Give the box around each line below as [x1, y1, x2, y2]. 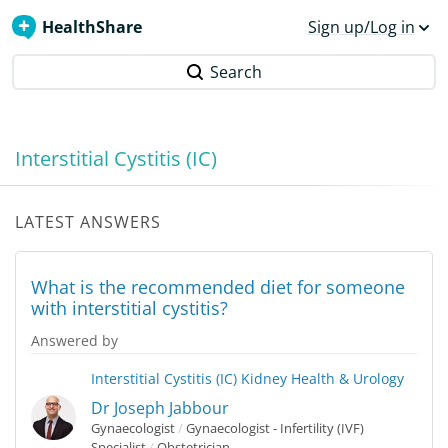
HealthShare [42, 16, 142, 38]
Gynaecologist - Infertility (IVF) [183, 419, 364, 437]
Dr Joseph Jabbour [91, 397, 229, 419]
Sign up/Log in [308, 16, 415, 38]
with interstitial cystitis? [31, 296, 228, 320]
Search [210, 61, 262, 83]
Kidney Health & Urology [241, 369, 404, 388]
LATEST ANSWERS [15, 211, 161, 233]
